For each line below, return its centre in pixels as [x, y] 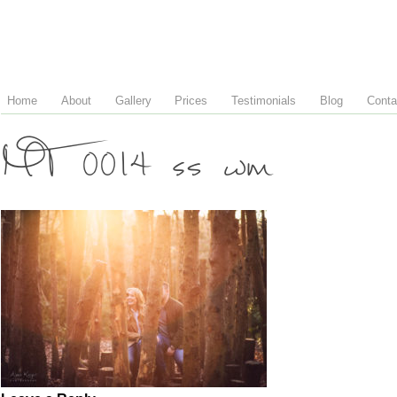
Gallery [133, 100]
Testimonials [264, 100]
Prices [191, 100]
